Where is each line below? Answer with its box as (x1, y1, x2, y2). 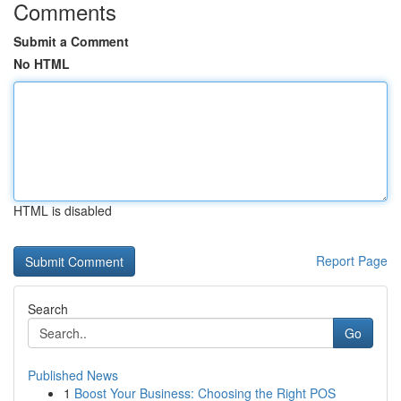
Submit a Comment (13, 32, 129, 50)
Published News (28, 366, 118, 384)
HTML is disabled (13, 201, 112, 219)
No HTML (13, 55, 70, 73)
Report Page (316, 252, 388, 269)
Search (28, 300, 68, 318)
